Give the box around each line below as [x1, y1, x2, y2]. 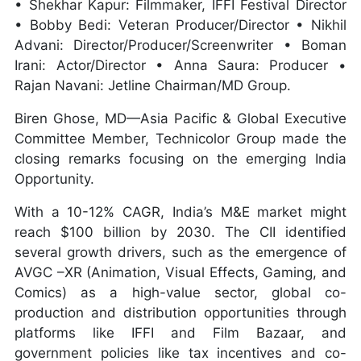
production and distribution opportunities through [15, 304, 346, 321]
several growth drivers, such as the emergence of [15, 243, 346, 260]
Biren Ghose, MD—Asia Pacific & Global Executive [15, 110, 346, 127]
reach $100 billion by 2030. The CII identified [15, 223, 346, 240]
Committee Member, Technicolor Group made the [15, 130, 346, 147]
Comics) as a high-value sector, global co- [15, 284, 346, 301]
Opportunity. [15, 170, 99, 187]
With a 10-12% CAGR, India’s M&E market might [15, 203, 346, 220]
